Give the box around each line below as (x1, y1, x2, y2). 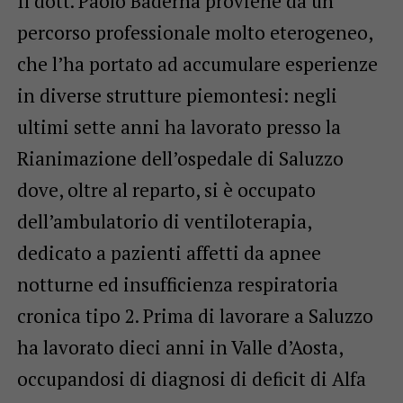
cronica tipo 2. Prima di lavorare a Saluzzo (16, 302, 373, 328)
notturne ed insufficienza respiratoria (16, 271, 338, 297)
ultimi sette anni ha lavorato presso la (16, 113, 341, 139)
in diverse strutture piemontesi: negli (16, 82, 337, 108)
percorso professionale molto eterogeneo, (16, 19, 372, 45)
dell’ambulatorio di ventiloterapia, (16, 208, 311, 234)
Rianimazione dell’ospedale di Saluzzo (16, 145, 344, 171)
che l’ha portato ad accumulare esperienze (16, 50, 378, 76)
